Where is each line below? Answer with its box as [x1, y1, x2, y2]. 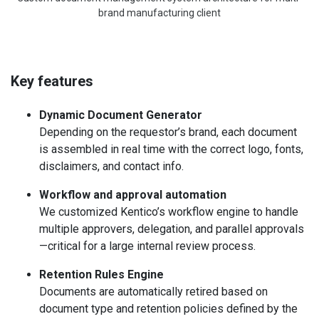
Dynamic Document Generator [39, 108, 202, 122]
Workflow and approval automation [39, 188, 226, 202]
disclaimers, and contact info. [39, 159, 184, 174]
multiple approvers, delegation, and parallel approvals [39, 222, 304, 236]
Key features [11, 73, 93, 90]
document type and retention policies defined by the [39, 302, 298, 316]
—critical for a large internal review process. [39, 239, 256, 253]
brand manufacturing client [98, 7, 221, 19]
